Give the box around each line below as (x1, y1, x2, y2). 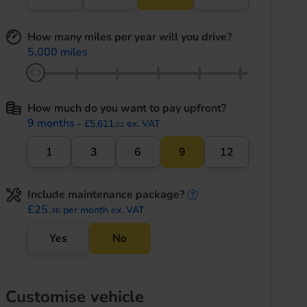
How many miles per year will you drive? (27, 29, 232, 45)
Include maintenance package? (27, 187, 184, 202)
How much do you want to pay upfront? (27, 101, 226, 116)
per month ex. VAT (62, 204, 145, 217)
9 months (27, 116, 75, 131)
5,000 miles (27, 45, 88, 60)
